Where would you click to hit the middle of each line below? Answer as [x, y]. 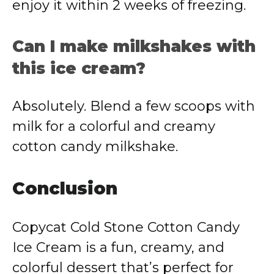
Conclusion [65, 188]
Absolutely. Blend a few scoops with [134, 106]
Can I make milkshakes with [134, 46]
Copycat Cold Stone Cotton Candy [126, 227]
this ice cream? [79, 68]
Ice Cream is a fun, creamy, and [118, 247]
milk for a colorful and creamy [114, 126]
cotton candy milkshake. [95, 146]
